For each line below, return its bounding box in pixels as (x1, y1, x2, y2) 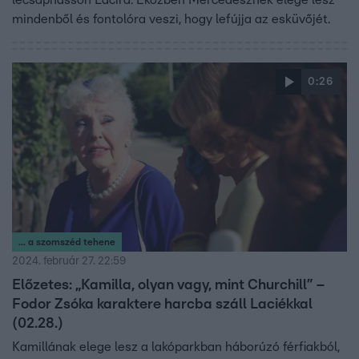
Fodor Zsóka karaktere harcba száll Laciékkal (12, 296, 313, 312)
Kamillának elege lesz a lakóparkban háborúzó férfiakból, (12, 340, 340, 353)
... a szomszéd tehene (18, 236, 115, 247)
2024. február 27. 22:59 (12, 255, 126, 267)
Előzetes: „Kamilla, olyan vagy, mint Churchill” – (12, 277, 325, 292)
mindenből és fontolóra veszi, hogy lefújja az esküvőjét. (12, 13, 333, 26)
